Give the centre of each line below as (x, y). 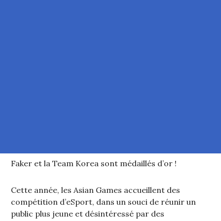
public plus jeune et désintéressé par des (88, 214)
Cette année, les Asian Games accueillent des (96, 190)
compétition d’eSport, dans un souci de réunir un (104, 202)
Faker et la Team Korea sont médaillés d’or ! (94, 164)
